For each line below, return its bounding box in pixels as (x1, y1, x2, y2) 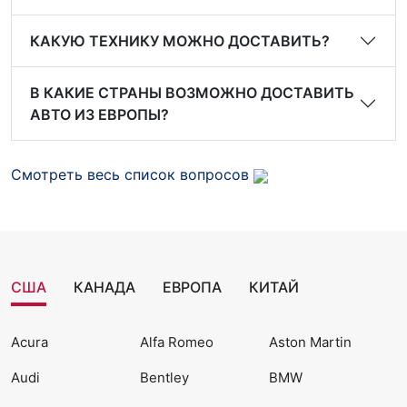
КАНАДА (74, 278, 135, 296)
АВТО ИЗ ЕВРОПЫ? (30, 105, 169, 124)
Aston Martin (269, 333, 352, 351)
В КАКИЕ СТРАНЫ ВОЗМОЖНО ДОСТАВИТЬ (30, 84, 354, 102)
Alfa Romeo (140, 333, 214, 351)
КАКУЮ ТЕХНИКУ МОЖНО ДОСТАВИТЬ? (30, 32, 330, 50)
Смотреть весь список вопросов (11, 165, 253, 184)
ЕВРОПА (163, 278, 222, 296)
